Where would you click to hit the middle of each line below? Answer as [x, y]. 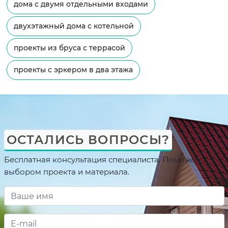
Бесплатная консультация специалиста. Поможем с [106, 160]
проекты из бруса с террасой [69, 48]
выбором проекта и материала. [66, 172]
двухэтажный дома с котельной [74, 26]
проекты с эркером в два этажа [73, 70]
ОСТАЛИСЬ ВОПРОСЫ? [88, 140]
